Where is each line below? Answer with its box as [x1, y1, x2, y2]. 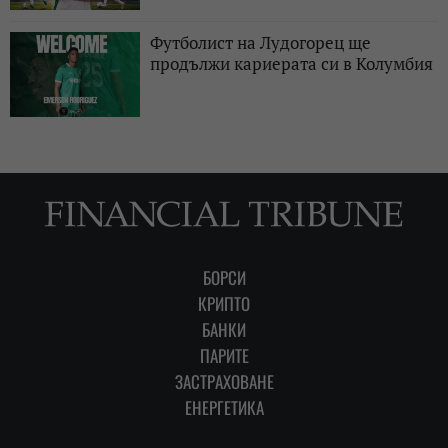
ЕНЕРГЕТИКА [184, 394, 264, 420]
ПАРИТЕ [199, 342, 249, 368]
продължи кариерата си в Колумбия [150, 51, 433, 75]
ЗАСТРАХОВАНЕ [174, 368, 274, 394]
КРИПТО [198, 290, 250, 316]
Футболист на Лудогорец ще [150, 30, 371, 54]
